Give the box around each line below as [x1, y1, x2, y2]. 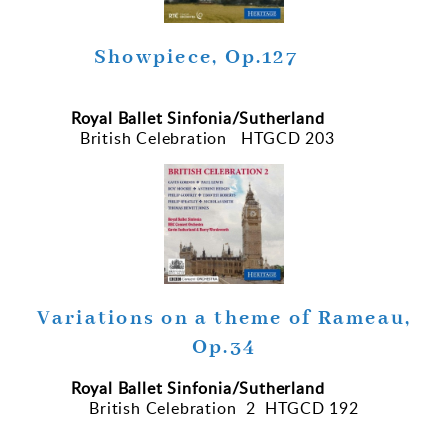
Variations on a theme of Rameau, [36, 305, 412, 333]
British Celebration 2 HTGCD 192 [89, 397, 359, 420]
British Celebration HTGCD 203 [79, 127, 340, 150]
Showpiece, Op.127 [93, 44, 355, 72]
